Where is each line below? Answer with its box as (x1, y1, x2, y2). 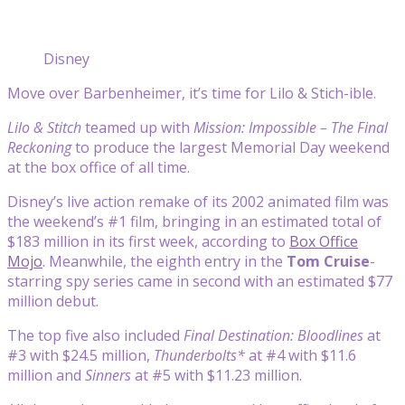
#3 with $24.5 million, (7, 344, 154, 365)
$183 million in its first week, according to (7, 231, 289, 251)
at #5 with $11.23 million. (131, 364, 302, 385)
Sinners (85, 364, 131, 385)
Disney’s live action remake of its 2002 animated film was (7, 191, 389, 212)
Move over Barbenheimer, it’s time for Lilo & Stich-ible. (7, 82, 376, 103)
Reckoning (7, 137, 71, 157)
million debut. (7, 290, 99, 311)
